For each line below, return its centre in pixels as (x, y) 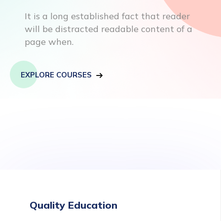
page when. (49, 42)
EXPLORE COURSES (57, 75)
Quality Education (74, 205)
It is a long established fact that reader (107, 16)
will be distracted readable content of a (109, 29)
